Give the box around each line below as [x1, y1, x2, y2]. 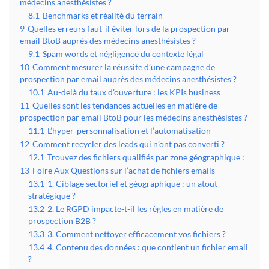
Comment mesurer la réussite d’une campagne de [32, 62, 215, 73]
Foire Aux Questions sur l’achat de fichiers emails [32, 166, 215, 176]
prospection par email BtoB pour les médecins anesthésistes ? [20, 113, 247, 123]
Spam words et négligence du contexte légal [43, 49, 204, 59]
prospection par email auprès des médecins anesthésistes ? [20, 74, 237, 85]
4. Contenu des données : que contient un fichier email [47, 243, 248, 253]
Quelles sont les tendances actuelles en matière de [32, 101, 217, 111]
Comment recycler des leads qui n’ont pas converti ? [32, 139, 225, 150]
